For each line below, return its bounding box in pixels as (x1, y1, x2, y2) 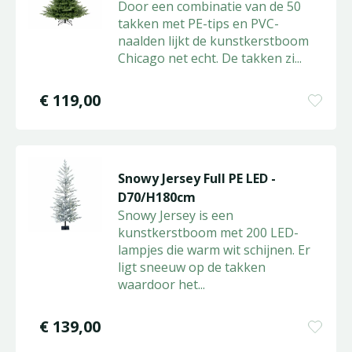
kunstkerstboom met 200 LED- (117, 224, 299, 241)
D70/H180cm (117, 189, 196, 206)
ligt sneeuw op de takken (117, 258, 266, 276)
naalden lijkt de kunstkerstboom (117, 32, 309, 49)
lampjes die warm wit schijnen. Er (117, 241, 310, 258)
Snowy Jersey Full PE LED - (117, 170, 276, 187)
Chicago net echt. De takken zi (117, 49, 295, 67)
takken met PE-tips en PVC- (117, 15, 279, 32)
